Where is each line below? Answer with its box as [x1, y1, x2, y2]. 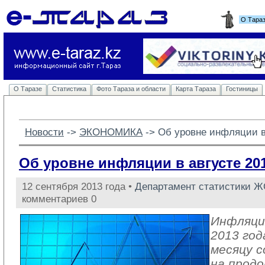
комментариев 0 [22, 193, 96, 205]
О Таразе [14, 85, 42, 92]
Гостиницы [226, 85, 258, 92]
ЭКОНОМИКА [79, 126, 143, 138]
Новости [25, 126, 64, 138]
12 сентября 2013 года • [22, 180, 135, 192]
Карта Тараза [176, 85, 216, 92]
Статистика [52, 85, 86, 92]
